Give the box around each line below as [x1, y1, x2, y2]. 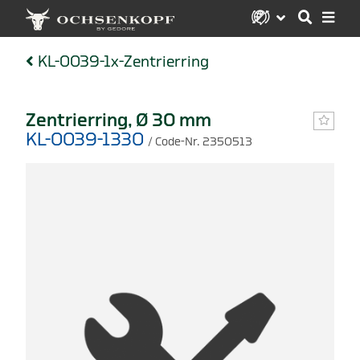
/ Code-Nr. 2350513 [148, 135, 252, 148]
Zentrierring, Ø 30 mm [26, 111, 211, 129]
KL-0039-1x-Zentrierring [37, 53, 209, 69]
